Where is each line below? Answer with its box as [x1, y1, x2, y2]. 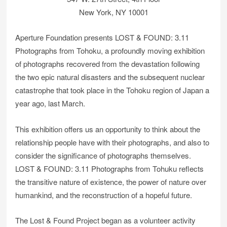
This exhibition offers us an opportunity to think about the [15, 123, 201, 134]
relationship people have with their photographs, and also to [15, 136, 210, 147]
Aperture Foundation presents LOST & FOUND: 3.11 [15, 32, 190, 43]
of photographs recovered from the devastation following [15, 58, 200, 69]
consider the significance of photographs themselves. [15, 149, 192, 161]
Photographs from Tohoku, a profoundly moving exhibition [15, 45, 205, 56]
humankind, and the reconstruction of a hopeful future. [15, 189, 193, 200]
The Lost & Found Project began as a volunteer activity [15, 215, 196, 226]
